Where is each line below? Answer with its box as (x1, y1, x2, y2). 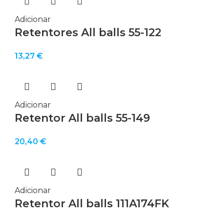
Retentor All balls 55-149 (15, 111, 150, 125)
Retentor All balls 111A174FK (15, 197, 169, 210)
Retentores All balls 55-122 (15, 25, 161, 39)
